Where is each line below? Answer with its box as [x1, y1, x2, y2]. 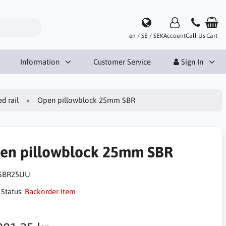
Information [20, 57, 60, 66]
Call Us [186, 32, 205, 39]
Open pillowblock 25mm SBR [37, 95, 136, 104]
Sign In [179, 57, 203, 66]
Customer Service [93, 57, 151, 66]
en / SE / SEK [129, 32, 163, 39]
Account [163, 32, 186, 39]
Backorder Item [24, 187, 76, 196]
